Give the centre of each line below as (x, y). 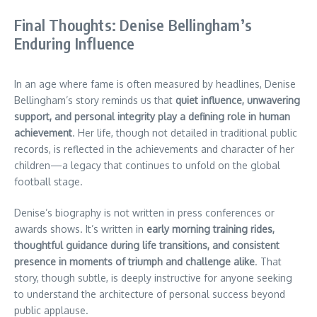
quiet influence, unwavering (238, 100)
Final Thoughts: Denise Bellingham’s (133, 25)
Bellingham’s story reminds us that (95, 100)
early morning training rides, (211, 229)
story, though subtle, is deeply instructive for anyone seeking (153, 278)
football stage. (48, 182)
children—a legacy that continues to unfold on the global (147, 166)
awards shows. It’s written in (80, 229)
